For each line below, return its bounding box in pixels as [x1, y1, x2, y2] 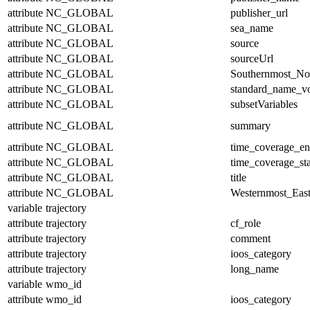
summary [230, 119, 271, 131]
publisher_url [230, 6, 288, 19]
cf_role [230, 217, 261, 229]
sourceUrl [230, 52, 273, 64]
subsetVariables [230, 98, 298, 110]
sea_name [230, 21, 273, 34]
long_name [230, 262, 279, 275]
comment [230, 232, 271, 244]
